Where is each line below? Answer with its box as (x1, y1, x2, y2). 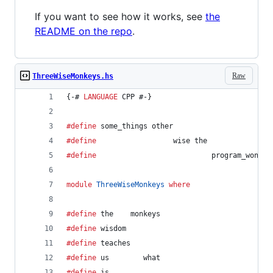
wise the (96, 136, 207, 145)
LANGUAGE (83, 93, 118, 101)
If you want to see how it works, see (35, 10, 205, 23)
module (66, 180, 92, 189)
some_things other (96, 122, 173, 130)
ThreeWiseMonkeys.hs (32, 72, 113, 80)
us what (96, 253, 160, 262)
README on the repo (35, 25, 132, 37)
